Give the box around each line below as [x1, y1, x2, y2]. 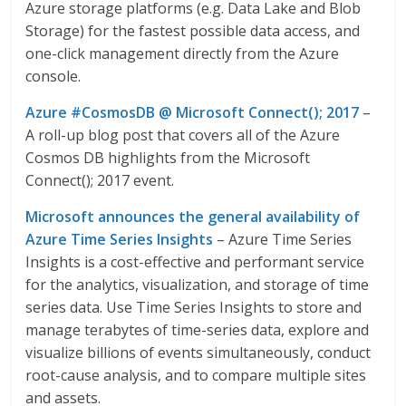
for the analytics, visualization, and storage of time [25, 275, 370, 295]
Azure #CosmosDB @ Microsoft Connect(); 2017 [25, 102, 360, 122]
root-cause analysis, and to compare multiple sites [25, 365, 367, 385]
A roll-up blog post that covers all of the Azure [25, 125, 341, 145]
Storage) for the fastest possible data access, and [25, 21, 361, 41]
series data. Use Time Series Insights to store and [25, 297, 362, 317]
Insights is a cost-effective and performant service [25, 252, 365, 272]
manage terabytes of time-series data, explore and [25, 320, 370, 340]
